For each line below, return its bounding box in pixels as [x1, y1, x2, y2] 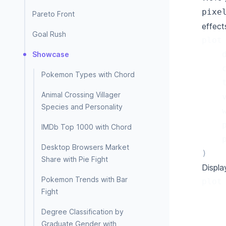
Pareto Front [32, 10, 75, 18]
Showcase [32, 50, 69, 59]
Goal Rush [32, 30, 66, 38]
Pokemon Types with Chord [41, 70, 135, 79]
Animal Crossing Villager [41, 90, 121, 99]
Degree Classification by [41, 207, 124, 216]
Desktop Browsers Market [41, 143, 129, 151]
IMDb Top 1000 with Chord [41, 123, 132, 131]
